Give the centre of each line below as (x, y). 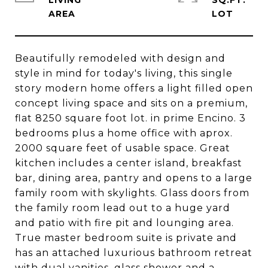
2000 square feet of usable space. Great (123, 148)
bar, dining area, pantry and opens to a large (134, 178)
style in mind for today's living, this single (124, 73)
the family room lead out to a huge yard (123, 208)
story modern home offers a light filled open (134, 88)
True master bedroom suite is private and (126, 238)
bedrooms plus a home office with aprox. (124, 133)
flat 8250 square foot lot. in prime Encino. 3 (130, 118)
